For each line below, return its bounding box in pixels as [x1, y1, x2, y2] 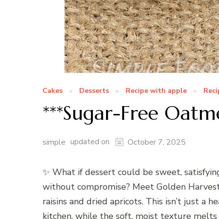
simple [43, 137, 66, 148]
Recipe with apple [126, 86, 187, 96]
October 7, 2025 [128, 137, 186, 148]
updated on [70, 136, 111, 148]
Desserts [79, 86, 109, 96]
